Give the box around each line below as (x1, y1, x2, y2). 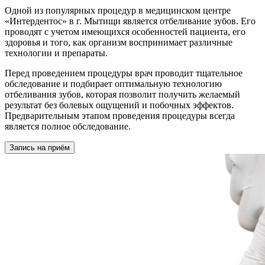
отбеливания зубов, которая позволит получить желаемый (5, 89, 240, 99)
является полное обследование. (5, 121, 131, 131)
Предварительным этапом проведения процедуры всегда (5, 110, 235, 121)
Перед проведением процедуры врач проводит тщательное (5, 67, 243, 78)
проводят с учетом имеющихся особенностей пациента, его (5, 26, 245, 37)
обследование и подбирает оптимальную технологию (5, 78, 222, 89)
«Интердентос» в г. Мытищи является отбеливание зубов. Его (5, 15, 256, 26)
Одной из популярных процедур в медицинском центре (5, 5, 231, 15)
